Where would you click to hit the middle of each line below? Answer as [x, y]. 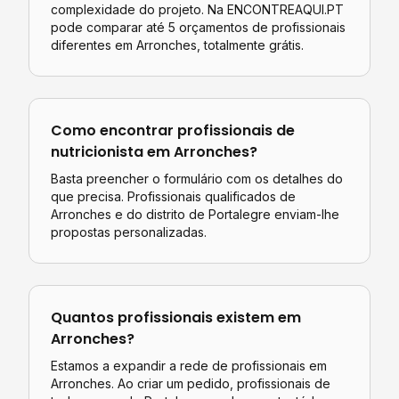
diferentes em [94, 45]
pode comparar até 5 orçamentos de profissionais [198, 27]
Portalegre [240, 214]
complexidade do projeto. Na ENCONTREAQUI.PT [197, 9]
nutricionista [97, 152]
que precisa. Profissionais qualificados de [173, 196]
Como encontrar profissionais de [173, 130]
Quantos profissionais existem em [176, 318]
